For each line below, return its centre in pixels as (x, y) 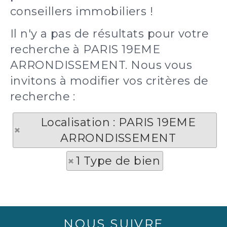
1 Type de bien (118, 161)
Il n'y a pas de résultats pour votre (110, 34)
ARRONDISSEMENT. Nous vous (101, 65)
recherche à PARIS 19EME (85, 49)
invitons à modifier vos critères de (109, 81)
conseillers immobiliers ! (82, 11)
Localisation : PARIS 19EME (118, 122)
